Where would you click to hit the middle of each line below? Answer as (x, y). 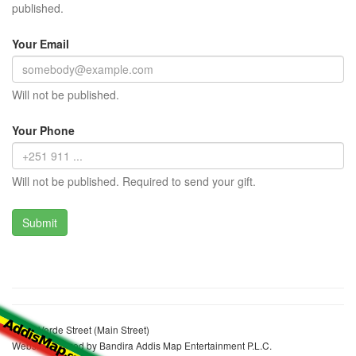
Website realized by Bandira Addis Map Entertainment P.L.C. (142, 346)
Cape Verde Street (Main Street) (81, 330)
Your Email (41, 44)
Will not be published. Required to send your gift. (134, 182)
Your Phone (43, 131)
